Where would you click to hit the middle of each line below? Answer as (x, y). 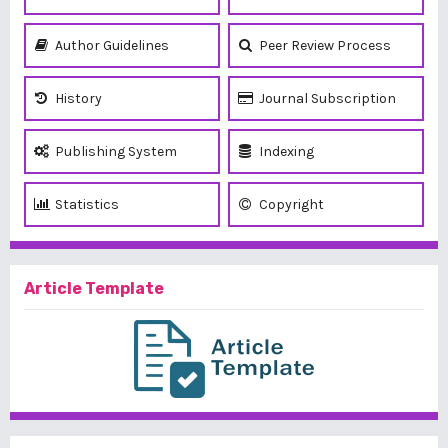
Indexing (285, 151)
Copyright (290, 204)
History (77, 98)
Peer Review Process (323, 45)
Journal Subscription (326, 98)
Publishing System (114, 151)
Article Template (94, 288)
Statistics (85, 204)
